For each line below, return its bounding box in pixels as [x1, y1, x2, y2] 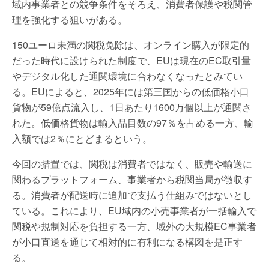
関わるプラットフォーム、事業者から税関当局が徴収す [12, 172, 252, 186]
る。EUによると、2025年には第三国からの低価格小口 [12, 85, 249, 98]
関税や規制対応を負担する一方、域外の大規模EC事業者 [12, 219, 256, 233]
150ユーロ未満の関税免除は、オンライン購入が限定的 [12, 38, 249, 52]
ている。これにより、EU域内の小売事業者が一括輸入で [12, 204, 256, 217]
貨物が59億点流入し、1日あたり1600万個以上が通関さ [12, 100, 252, 114]
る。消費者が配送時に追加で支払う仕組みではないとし [12, 188, 252, 202]
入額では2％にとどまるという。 [12, 131, 152, 145]
